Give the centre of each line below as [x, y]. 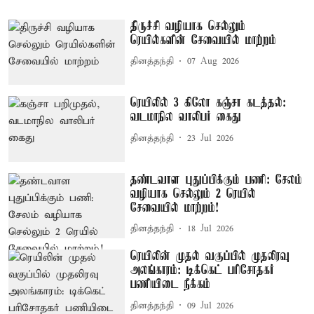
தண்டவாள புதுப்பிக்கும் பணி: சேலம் [217, 180]
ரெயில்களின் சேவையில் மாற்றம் [204, 40]
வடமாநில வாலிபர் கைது [186, 117]
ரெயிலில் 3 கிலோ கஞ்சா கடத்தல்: [209, 103]
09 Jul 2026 [211, 306]
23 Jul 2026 [211, 138]
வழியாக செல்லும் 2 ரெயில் [193, 194]
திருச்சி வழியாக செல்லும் [188, 26]
